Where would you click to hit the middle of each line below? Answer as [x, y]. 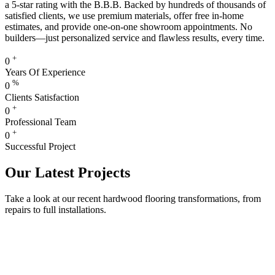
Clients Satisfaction [42, 97]
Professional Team [41, 122]
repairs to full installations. [56, 210]
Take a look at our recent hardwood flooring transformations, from [133, 199]
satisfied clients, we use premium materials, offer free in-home [124, 16]
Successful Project [40, 147]
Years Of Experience [45, 72]
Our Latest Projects [68, 173]
